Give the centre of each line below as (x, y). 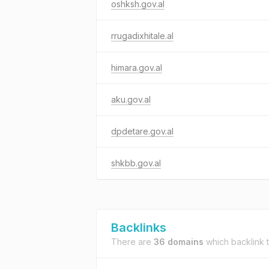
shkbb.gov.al (136, 163)
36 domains (179, 242)
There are (132, 242)
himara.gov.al (137, 68)
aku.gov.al (131, 99)
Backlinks (139, 228)
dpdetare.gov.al (142, 131)
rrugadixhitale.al (142, 36)
